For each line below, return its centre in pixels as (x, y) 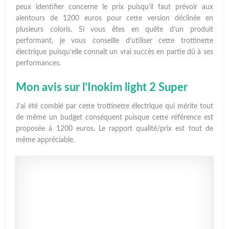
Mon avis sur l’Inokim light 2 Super (102, 87)
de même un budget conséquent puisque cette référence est (114, 117)
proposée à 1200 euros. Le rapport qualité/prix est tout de (114, 129)
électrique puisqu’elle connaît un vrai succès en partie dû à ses (114, 52)
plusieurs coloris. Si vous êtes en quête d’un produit (114, 29)
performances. (39, 63)
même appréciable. (45, 140)
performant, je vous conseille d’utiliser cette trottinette (114, 41)
